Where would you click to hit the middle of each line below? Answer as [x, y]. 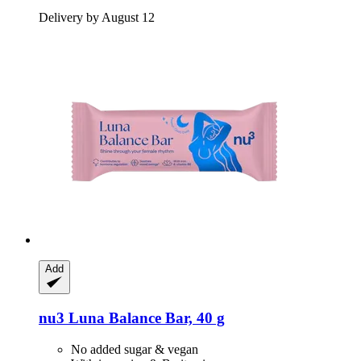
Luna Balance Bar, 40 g [145, 317]
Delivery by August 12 [97, 18]
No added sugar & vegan [135, 349]
